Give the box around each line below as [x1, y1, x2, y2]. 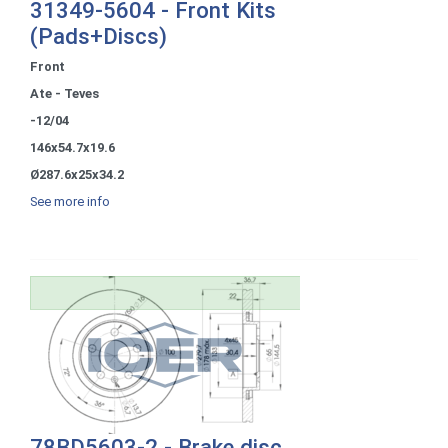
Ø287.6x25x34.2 [30, 166, 124, 182]
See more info [30, 193, 110, 209]
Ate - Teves [30, 85, 99, 101]
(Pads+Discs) [30, 22, 167, 49]
